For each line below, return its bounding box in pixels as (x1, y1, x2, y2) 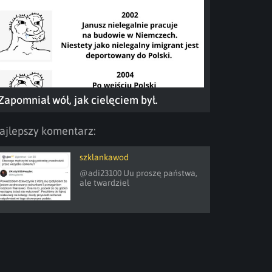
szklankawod (80, 152, 129, 162)
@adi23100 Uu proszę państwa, (80, 168, 197, 178)
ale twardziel (80, 178, 131, 188)
